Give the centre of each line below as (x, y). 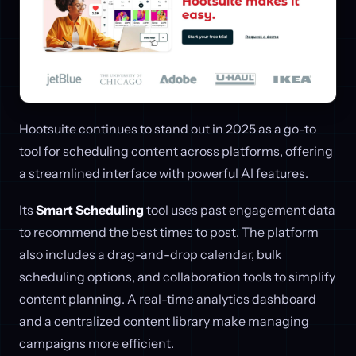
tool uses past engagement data (240, 209)
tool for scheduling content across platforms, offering (176, 151)
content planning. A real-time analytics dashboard (168, 298)
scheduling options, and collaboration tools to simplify (177, 276)
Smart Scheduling (90, 209)
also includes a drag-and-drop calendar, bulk (151, 254)
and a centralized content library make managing (164, 321)
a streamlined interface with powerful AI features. (164, 173)
